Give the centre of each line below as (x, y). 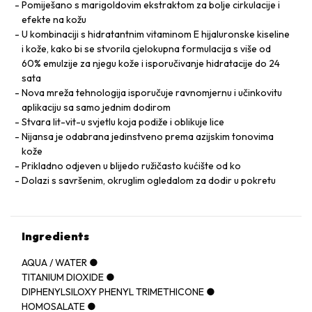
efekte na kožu (54, 19)
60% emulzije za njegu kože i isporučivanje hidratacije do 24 (151, 63)
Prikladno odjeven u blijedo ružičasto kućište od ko (131, 166)
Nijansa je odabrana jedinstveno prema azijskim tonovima (148, 136)
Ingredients (55, 236)
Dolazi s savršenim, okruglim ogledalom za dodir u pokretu (149, 180)
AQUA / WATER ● (60, 263)
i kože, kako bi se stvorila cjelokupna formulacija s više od (146, 49)
